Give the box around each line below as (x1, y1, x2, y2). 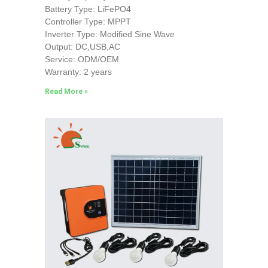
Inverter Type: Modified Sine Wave (44, 29, 175, 39)
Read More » (44, 87, 88, 96)
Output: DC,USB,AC (44, 41, 120, 51)
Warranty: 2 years (44, 66, 112, 77)
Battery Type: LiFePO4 (44, 4, 131, 14)
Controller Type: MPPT (44, 16, 131, 26)
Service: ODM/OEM (44, 54, 119, 64)
